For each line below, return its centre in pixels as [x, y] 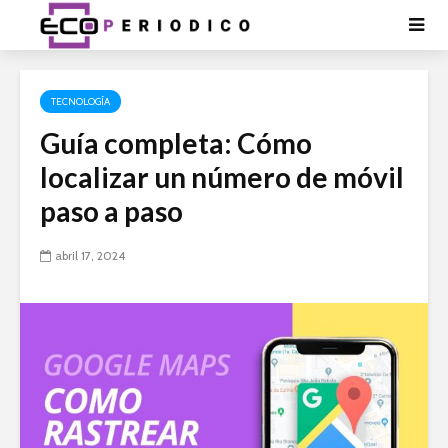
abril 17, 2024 [90, 256]
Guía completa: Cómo [176, 143]
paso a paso [111, 211]
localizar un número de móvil [222, 177]
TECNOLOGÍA [80, 101]
